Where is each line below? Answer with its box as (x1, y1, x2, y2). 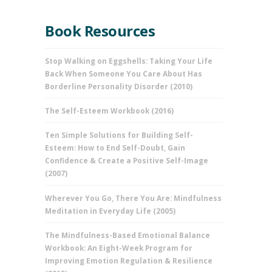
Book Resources (45, 21, 155, 41)
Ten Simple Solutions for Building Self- (45, 130, 194, 140)
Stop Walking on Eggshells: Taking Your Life (45, 56, 213, 66)
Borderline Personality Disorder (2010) (45, 81, 193, 92)
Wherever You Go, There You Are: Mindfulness (45, 192, 222, 203)
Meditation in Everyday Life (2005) (45, 205, 176, 216)
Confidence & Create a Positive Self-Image (45, 155, 209, 166)
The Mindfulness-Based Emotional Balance (45, 229, 211, 240)
